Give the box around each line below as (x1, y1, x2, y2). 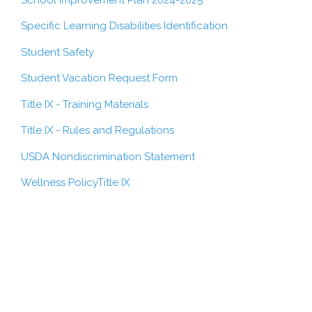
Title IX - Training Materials (21, 97, 148, 111)
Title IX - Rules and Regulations (21, 124, 174, 136)
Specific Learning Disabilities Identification (21, 19, 228, 32)
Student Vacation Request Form (21, 72, 178, 84)
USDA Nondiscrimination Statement (21, 150, 195, 163)
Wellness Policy (21, 176, 97, 189)
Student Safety (21, 45, 94, 58)
